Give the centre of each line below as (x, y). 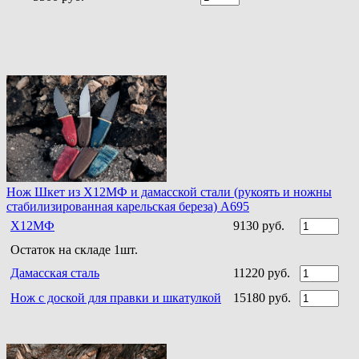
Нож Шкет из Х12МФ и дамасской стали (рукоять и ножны (169, 192)
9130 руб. (259, 226)
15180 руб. (262, 298)
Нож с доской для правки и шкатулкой (116, 298)
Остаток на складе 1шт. (74, 250)
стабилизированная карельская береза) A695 (128, 207)
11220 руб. (262, 273)
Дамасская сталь (55, 273)
